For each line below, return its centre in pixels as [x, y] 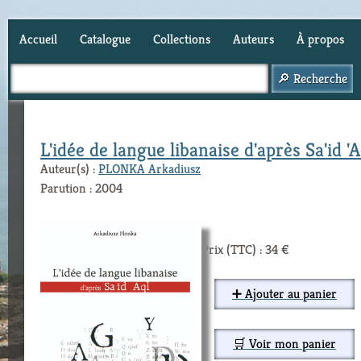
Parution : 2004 [81, 188]
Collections [182, 39]
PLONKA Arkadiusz [149, 169]
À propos [320, 39]
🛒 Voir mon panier [284, 344]
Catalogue [105, 39]
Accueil [38, 39]
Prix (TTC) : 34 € [245, 249]
